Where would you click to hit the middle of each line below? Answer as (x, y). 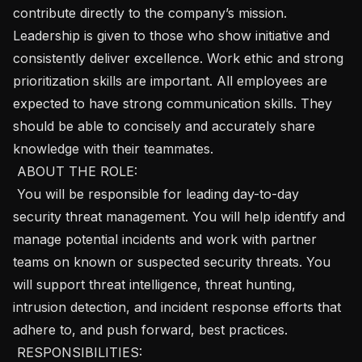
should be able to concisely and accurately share (164, 126)
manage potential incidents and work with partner (165, 239)
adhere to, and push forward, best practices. (152, 329)
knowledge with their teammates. (115, 148)
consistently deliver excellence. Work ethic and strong (178, 58)
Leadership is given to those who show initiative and (171, 35)
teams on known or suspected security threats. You (172, 261)
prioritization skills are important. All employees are (170, 80)
